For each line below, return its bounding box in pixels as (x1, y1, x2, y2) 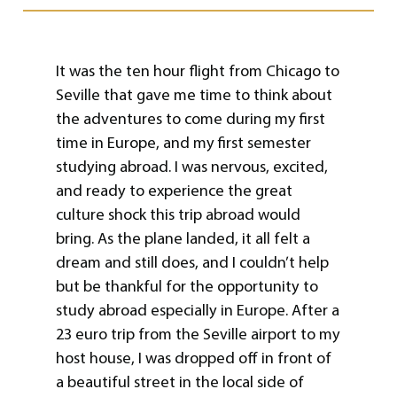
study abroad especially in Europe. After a (55, 300, 339, 321)
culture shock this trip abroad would (55, 205, 300, 225)
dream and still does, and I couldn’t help (55, 253, 329, 273)
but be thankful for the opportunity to (55, 276, 318, 297)
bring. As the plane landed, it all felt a (55, 229, 310, 249)
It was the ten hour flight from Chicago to (55, 61, 339, 82)
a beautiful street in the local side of (55, 372, 304, 393)
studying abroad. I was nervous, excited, (55, 157, 328, 177)
